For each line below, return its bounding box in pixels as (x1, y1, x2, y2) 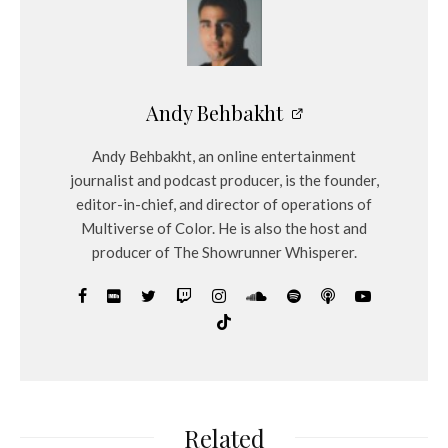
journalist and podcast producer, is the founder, (69, 170, 379, 189)
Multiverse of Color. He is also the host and (81, 218, 367, 237)
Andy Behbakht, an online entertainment (92, 146, 356, 165)
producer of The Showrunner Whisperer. (91, 242, 357, 261)
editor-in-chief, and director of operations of (76, 194, 372, 213)
